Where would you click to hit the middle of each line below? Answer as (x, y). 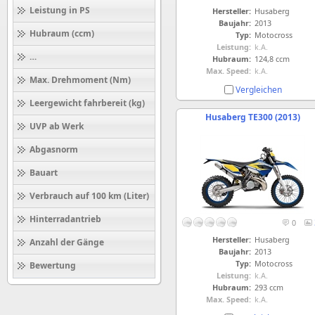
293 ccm (269, 287)
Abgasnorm (54, 149)
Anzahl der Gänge (67, 242)
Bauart (44, 173)
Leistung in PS (60, 10)
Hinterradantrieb (65, 219)
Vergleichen (258, 89)
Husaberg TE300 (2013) (253, 117)
